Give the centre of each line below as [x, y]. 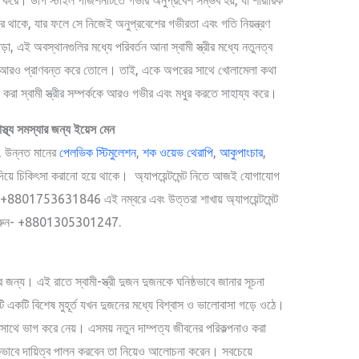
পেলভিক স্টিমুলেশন [98, 152]
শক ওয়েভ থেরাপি [178, 152]
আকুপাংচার [241, 152]
